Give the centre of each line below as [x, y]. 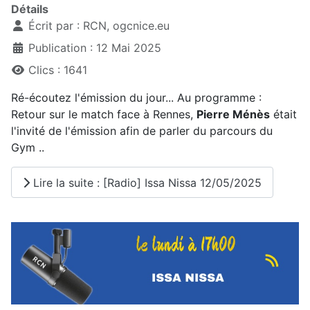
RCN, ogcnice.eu [126, 26]
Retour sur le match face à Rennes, [104, 115]
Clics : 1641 [58, 70]
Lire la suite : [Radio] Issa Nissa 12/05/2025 [146, 182]
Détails [30, 9]
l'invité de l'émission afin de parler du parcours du [142, 131]
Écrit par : [54, 26]
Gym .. [28, 148]
